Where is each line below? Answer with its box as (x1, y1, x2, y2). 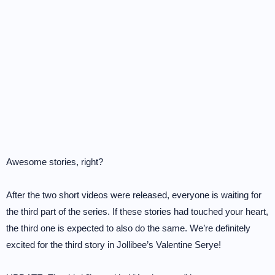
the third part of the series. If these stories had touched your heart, (6, 206, 268, 217)
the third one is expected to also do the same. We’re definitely (6, 223, 250, 233)
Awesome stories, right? (6, 157, 103, 167)
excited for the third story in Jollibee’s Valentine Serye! (6, 239, 221, 250)
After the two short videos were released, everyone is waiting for (6, 190, 261, 200)
